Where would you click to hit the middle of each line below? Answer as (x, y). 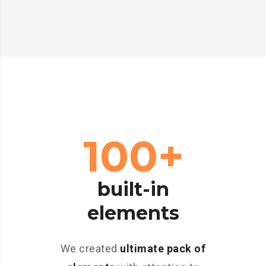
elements (133, 213)
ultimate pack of (163, 248)
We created (90, 248)
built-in (133, 189)
